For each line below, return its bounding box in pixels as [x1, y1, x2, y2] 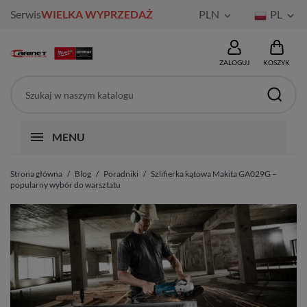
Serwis [10, 8, 41, 21]
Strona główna [10, 169, 62, 179]
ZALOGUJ [219, 58, 249, 66]
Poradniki [103, 169, 138, 179]
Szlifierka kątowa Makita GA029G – [151, 169, 277, 179]
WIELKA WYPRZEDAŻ [41, 8, 153, 21]
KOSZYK [263, 58, 290, 66]
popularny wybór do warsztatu [10, 180, 121, 190]
